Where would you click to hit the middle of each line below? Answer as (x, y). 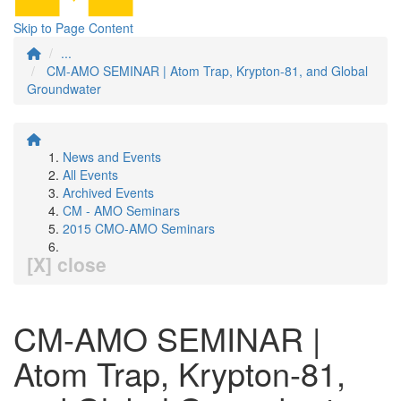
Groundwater (64, 89)
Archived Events (108, 192)
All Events (90, 175)
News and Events (112, 157)
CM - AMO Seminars (121, 210)
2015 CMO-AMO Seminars (139, 228)
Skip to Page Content (73, 28)
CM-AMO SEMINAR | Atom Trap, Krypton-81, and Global (207, 71)
